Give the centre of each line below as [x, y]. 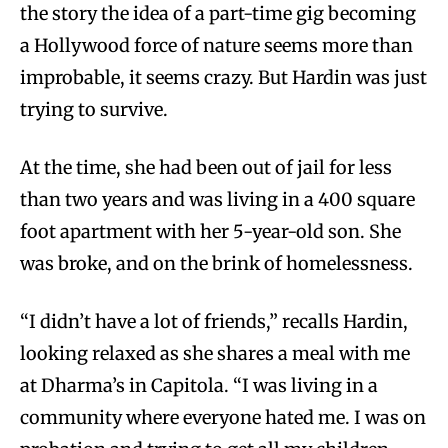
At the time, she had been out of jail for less [206, 167]
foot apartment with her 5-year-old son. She [210, 231]
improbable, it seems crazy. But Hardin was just [223, 77]
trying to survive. [94, 109]
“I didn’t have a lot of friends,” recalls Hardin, [214, 321]
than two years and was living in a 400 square [217, 199]
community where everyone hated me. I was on [223, 417]
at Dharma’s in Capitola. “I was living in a [199, 385]
